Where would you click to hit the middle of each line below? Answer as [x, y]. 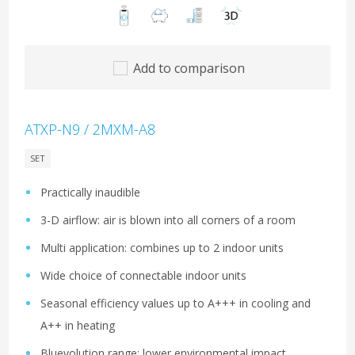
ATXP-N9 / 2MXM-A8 [90, 129]
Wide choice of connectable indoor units [143, 275]
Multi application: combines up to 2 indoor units [162, 247]
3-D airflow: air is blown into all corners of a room [168, 219]
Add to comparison [189, 68]
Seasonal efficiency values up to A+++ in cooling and [176, 303]
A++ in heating [78, 325]
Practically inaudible [90, 192]
